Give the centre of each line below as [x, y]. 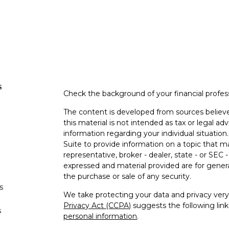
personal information [100, 216]
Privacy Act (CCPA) [97, 205]
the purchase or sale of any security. [128, 176]
